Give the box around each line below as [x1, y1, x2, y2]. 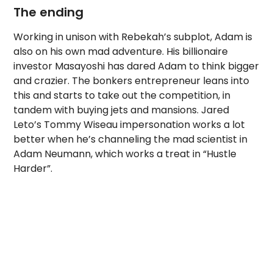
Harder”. [13, 161, 53, 175]
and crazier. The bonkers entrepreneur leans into [13, 74, 250, 88]
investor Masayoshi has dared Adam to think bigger [13, 59, 260, 73]
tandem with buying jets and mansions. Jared [13, 103, 230, 117]
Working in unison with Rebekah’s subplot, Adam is [13, 30, 253, 44]
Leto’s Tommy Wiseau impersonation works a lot [13, 118, 246, 132]
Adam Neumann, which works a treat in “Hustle [13, 147, 237, 161]
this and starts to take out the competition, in [13, 88, 231, 102]
